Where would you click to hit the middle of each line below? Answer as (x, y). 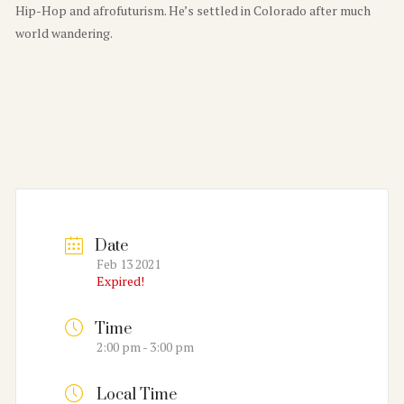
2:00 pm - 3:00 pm (145, 347)
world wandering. (64, 32)
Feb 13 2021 (128, 264)
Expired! (120, 281)
